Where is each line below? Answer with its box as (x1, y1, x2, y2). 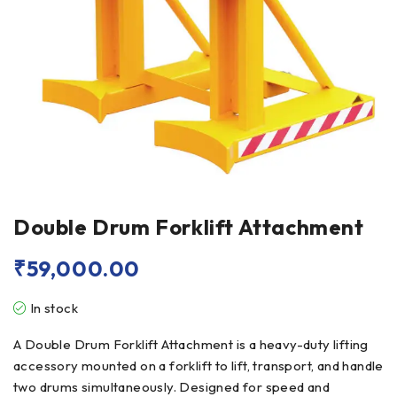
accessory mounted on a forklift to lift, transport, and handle (13, 356, 384, 374)
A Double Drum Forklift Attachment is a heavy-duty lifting (13, 335, 369, 353)
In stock (29, 299, 79, 316)
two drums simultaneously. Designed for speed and (13, 378, 331, 395)
